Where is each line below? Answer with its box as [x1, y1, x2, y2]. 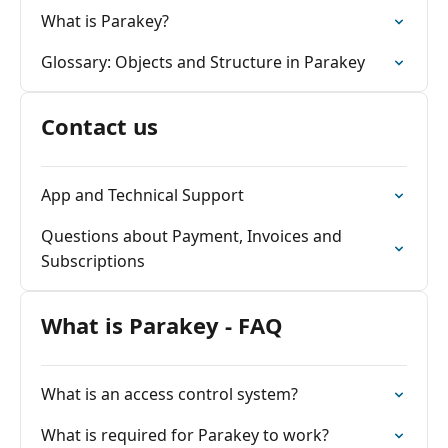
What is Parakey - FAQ [41, 310, 283, 340]
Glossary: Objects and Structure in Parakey [41, 51, 365, 73]
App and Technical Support [41, 184, 244, 206]
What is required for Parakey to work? [41, 424, 329, 446]
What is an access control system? [41, 383, 298, 405]
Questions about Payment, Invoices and [41, 225, 342, 247]
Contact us [41, 111, 158, 141]
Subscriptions [41, 250, 145, 272]
